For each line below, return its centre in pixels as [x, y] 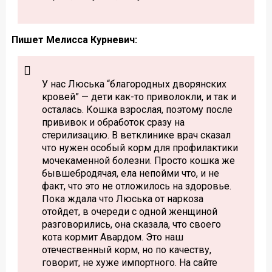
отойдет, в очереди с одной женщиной [129, 211]
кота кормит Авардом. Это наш [112, 237]
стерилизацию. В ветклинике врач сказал [136, 135]
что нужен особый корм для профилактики [140, 148]
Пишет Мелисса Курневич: [74, 39]
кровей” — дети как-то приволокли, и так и [139, 97]
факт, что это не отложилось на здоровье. [136, 186]
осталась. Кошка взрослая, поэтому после [137, 109]
